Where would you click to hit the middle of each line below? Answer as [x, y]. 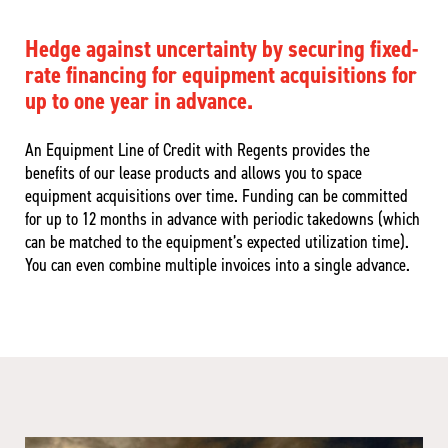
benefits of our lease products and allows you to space [193, 173]
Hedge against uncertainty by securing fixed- [221, 49]
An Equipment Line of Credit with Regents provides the [197, 150]
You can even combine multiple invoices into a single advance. [217, 265]
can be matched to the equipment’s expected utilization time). [217, 242]
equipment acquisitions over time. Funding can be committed [216, 196]
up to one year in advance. [139, 101]
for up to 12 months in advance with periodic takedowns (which [222, 219]
